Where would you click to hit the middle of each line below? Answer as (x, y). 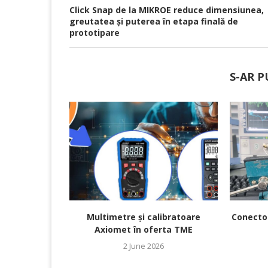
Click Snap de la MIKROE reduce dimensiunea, (167, 10)
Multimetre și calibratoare (144, 217)
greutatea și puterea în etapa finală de (154, 21)
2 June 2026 (144, 246)
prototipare (95, 33)
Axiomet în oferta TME (144, 230)
